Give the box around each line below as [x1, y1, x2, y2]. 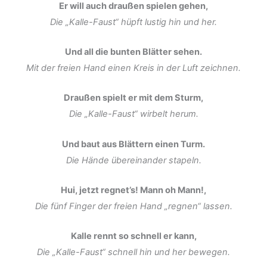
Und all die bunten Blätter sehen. [65, 46, 202, 57]
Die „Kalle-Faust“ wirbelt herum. [69, 108, 198, 120]
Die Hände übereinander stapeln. [66, 154, 201, 166]
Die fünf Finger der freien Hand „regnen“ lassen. [35, 200, 232, 212]
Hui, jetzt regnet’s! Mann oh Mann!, [61, 184, 206, 195]
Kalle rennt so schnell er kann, [70, 231, 197, 242]
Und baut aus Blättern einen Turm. [62, 138, 205, 150]
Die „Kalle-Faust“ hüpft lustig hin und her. [50, 16, 217, 27]
